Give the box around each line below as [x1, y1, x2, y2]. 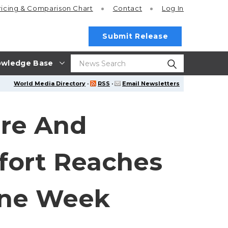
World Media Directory [14, 80, 85, 87]
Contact [112, 4, 142, 13]
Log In [162, 4, 184, 13]
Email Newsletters [122, 80, 180, 87]
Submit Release [102, 32, 168, 41]
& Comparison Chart [20, 4, 93, 13]
